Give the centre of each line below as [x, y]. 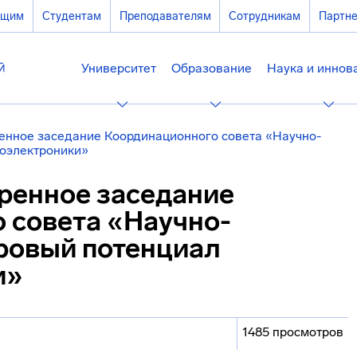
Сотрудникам [265, 16]
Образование [212, 68]
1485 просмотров [293, 332]
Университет [118, 68]
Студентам [71, 16]
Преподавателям [165, 16]
